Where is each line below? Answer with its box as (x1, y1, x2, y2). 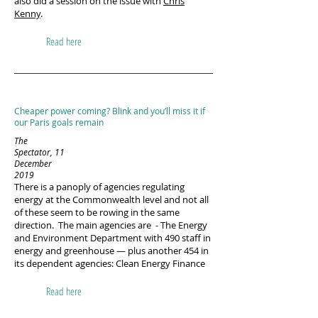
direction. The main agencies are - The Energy (14, 219, 207, 231)
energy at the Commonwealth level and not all (14, 193, 209, 206)
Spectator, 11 (14, 146, 65, 158)
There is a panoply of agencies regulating (14, 180, 185, 193)
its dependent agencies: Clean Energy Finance (14, 257, 205, 270)
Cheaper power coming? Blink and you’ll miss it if (14, 105, 205, 116)
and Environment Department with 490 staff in (14, 231, 211, 244)
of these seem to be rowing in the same (14, 206, 180, 219)
